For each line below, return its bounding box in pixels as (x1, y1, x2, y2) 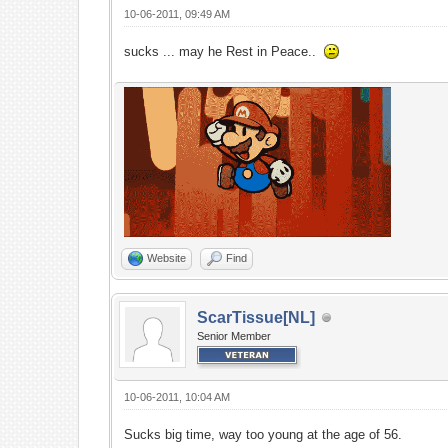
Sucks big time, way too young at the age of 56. (124, 427, 403, 442)
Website (147, 252, 187, 264)
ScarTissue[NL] (197, 309, 316, 326)
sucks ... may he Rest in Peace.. (124, 44, 325, 59)
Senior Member (197, 330, 272, 342)
